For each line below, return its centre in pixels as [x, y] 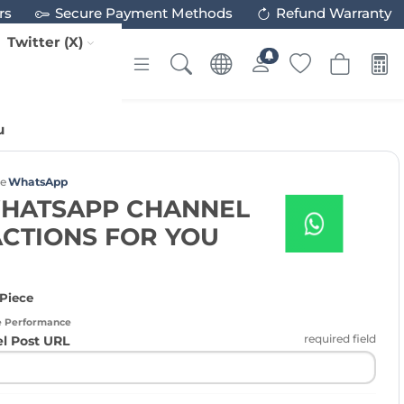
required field [340, 338]
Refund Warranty [333, 14]
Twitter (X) [46, 41]
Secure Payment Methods [143, 14]
